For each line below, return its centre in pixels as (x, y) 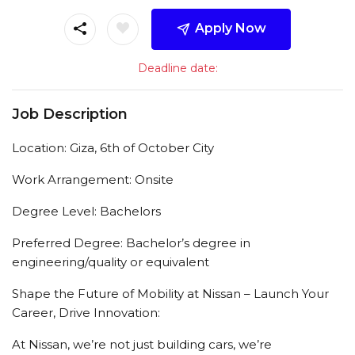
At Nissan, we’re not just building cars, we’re (142, 344)
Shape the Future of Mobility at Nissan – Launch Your (170, 293)
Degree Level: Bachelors (86, 211)
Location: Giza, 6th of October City (113, 147)
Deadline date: (177, 68)
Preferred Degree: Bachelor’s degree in (131, 242)
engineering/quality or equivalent (111, 261)
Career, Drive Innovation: (86, 312)
